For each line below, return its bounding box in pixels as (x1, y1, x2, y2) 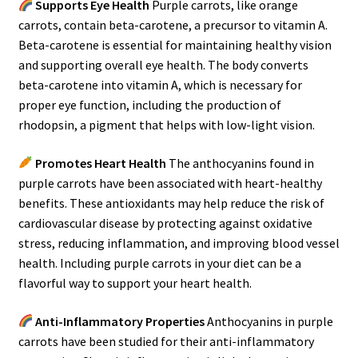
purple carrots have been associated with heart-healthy (18, 174, 322, 191)
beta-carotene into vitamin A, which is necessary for (18, 77, 302, 93)
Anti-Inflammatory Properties (34, 312, 205, 329)
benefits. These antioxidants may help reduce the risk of (18, 194, 324, 211)
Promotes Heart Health (34, 154, 166, 171)
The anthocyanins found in (165, 154, 314, 171)
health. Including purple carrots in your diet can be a (18, 254, 301, 271)
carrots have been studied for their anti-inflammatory (18, 332, 314, 349)
